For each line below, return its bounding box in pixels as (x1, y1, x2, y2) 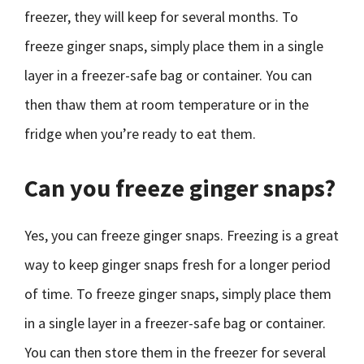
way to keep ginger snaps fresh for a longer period (24, 255, 331, 274)
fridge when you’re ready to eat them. (24, 124, 256, 143)
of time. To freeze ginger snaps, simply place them (24, 284, 331, 303)
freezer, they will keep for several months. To (24, 7, 298, 26)
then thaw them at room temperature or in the (24, 95, 309, 114)
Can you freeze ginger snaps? (24, 172, 336, 203)
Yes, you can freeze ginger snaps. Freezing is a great (24, 226, 339, 245)
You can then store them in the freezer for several (24, 343, 326, 362)
